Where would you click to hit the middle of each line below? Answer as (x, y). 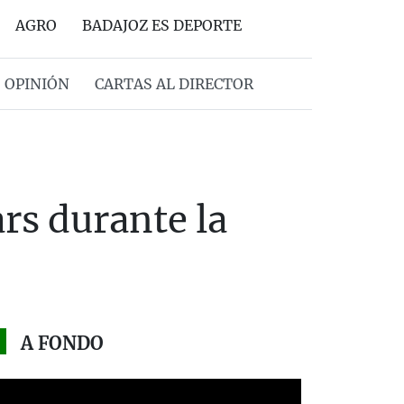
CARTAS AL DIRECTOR (174, 84)
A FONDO (62, 343)
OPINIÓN (37, 84)
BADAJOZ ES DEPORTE (162, 25)
